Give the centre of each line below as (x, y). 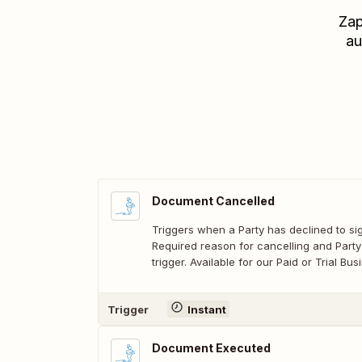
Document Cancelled (213, 201)
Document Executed (211, 348)
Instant (206, 309)
